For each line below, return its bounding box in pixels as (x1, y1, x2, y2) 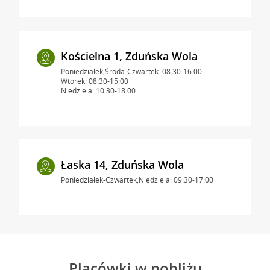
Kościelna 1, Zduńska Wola (60, 48, 198, 63)
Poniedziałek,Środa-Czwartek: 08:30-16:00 (60, 66, 202, 77)
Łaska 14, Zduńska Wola (60, 157, 184, 172)
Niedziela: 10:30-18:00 (60, 85, 136, 96)
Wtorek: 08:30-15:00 (60, 75, 128, 86)
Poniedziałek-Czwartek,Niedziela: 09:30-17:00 (60, 174, 213, 185)
